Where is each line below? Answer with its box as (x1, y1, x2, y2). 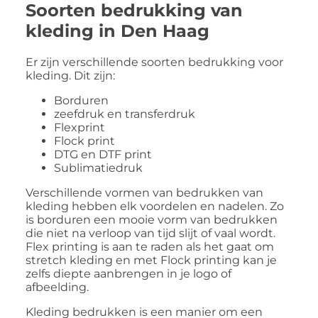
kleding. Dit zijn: (26, 68, 115, 82)
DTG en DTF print (54, 147, 152, 161)
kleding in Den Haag (26, 20, 209, 41)
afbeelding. (26, 280, 89, 294)
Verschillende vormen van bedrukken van (26, 185, 263, 199)
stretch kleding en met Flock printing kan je (26, 253, 277, 267)
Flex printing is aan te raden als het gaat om (26, 239, 274, 253)
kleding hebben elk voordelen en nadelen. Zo (26, 199, 284, 213)
